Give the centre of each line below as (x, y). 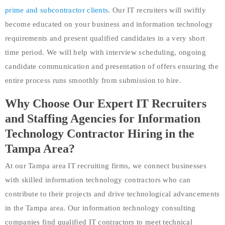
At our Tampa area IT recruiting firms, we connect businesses (106, 165)
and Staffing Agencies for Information (103, 118)
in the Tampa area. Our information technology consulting (100, 208)
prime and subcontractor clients (57, 10)
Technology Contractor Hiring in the (100, 133)
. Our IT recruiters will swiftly (157, 10)
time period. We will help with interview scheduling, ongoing (105, 52)
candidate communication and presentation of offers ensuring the (112, 66)
